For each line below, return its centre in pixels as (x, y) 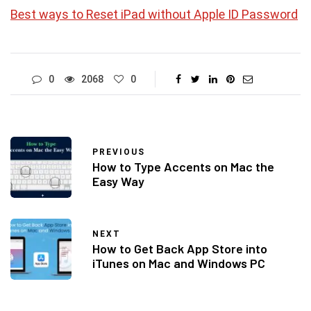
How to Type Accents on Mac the (183, 167)
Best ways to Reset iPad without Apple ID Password (154, 14)
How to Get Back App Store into (180, 249)
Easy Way (118, 182)
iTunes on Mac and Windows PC (179, 263)
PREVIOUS (119, 152)
